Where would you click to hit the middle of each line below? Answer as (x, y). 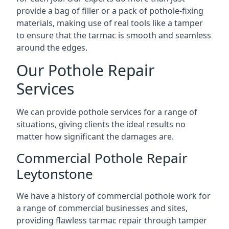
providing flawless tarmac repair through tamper (112, 220)
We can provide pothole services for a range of (107, 112)
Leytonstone (55, 174)
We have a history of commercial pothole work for (113, 196)
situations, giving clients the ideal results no (101, 124)
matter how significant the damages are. (95, 136)
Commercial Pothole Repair (102, 158)
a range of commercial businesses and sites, (102, 208)
